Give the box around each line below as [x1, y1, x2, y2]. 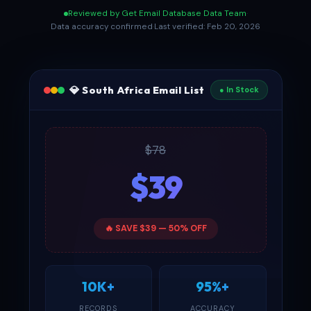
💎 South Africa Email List [69, 83, 205, 96]
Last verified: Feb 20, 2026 [154, 21, 260, 32]
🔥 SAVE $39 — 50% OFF [104, 223, 207, 234]
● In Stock [219, 85, 259, 94]
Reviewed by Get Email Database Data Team [67, 8, 246, 19]
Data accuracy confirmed [51, 21, 153, 32]
